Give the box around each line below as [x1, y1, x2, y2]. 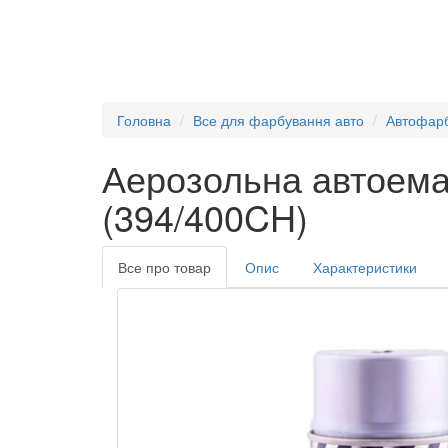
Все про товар [118, 257, 211, 277]
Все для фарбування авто [193, 110, 364, 130]
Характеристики [313, 257, 417, 277]
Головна [117, 110, 171, 130]
